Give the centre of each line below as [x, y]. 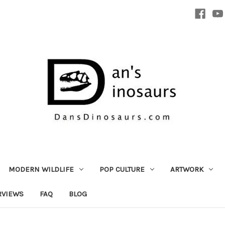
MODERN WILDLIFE [41, 169]
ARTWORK [187, 169]
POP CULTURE [122, 169]
